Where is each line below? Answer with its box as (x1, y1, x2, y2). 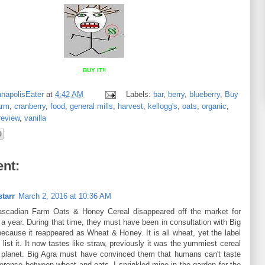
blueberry (189, 89, 220, 99)
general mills (70, 101, 113, 111)
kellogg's (148, 101, 177, 111)
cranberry (14, 101, 46, 111)
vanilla (24, 113, 46, 122)
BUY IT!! (82, 67, 106, 74)
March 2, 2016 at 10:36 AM (18, 192, 111, 201)
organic (202, 101, 227, 111)
